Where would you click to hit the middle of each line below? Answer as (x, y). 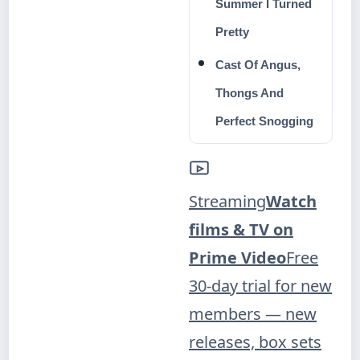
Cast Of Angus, (258, 65)
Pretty (232, 32)
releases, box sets (255, 342)
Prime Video (237, 258)
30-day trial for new (260, 286)
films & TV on (241, 229)
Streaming (227, 201)
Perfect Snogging (264, 121)
